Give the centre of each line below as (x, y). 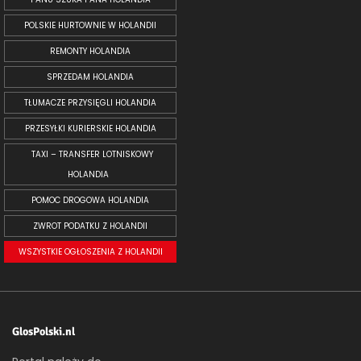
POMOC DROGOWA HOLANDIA (90, 200)
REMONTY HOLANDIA (90, 51)
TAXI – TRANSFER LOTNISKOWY (92, 154)
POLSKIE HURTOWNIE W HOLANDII (90, 25)
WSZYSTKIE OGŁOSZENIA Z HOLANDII (90, 251)
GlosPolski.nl (44, 331)
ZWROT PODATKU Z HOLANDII (90, 226)
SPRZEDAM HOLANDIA (90, 77)
